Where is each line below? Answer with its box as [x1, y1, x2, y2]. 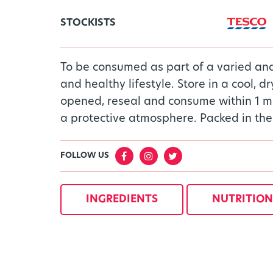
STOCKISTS [60, 18, 116, 28]
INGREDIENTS [85, 194, 158, 205]
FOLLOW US [60, 152, 109, 160]
